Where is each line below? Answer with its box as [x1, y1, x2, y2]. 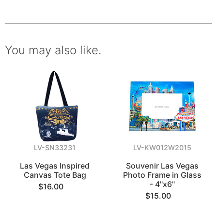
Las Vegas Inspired [20, 161, 90, 170]
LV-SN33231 [34, 143, 76, 152]
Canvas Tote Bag [23, 170, 86, 180]
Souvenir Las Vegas [125, 161, 199, 170]
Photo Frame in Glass [123, 170, 201, 180]
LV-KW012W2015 [133, 143, 191, 152]
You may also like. [5, 43, 101, 57]
